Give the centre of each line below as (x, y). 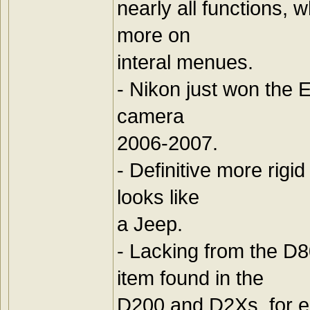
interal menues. (185, 62)
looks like (158, 197)
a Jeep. (150, 224)
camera (151, 116)
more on (154, 35)
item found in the (190, 278)
